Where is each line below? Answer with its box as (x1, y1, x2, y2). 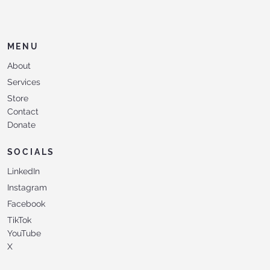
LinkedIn (7, 166, 40, 177)
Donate (7, 120, 36, 130)
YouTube (7, 228, 41, 239)
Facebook (7, 199, 45, 209)
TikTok (7, 215, 31, 225)
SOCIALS (7, 147, 55, 157)
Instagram (7, 183, 47, 193)
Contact (7, 107, 39, 117)
